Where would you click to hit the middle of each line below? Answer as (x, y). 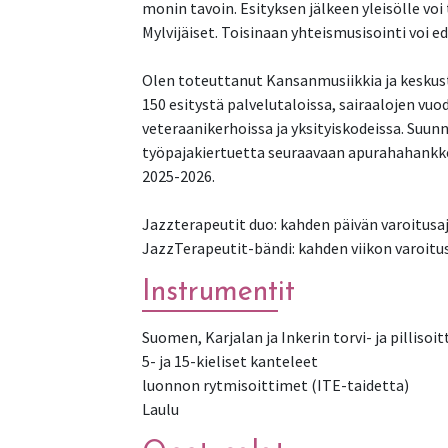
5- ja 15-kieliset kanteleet (230, 360)
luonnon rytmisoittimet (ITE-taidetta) (275, 384)
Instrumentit (218, 292)
